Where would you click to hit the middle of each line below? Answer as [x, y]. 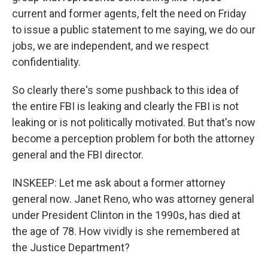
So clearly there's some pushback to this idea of [126, 90]
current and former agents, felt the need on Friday [129, 13]
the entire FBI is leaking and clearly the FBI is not [125, 106]
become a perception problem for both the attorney [133, 138]
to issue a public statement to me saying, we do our [134, 30]
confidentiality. [46, 62]
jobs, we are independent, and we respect [110, 46]
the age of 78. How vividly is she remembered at [126, 231]
